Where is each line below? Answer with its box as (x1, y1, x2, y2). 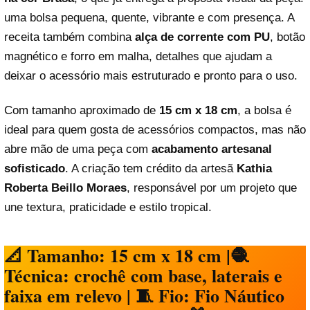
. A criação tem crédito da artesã (65, 161, 237, 175)
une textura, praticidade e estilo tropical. (4, 200, 212, 214)
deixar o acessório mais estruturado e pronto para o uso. (4, 69, 298, 83)
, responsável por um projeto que (127, 181, 297, 194)
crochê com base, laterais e (69, 262, 282, 289)
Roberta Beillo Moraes (4, 181, 127, 194)
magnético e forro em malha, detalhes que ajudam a (4, 50, 272, 64)
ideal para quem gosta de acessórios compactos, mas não (4, 122, 306, 136)
